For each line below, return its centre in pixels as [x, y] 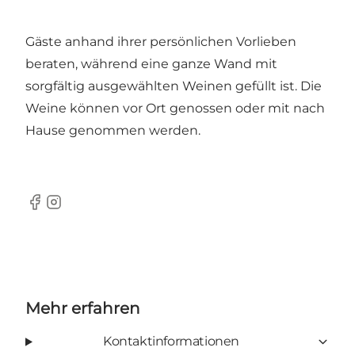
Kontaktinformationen [171, 342]
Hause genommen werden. [115, 131]
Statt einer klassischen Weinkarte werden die [170, 20]
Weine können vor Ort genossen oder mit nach [175, 109]
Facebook [56, 210]
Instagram [76, 210]
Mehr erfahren [83, 309]
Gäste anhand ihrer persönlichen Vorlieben [161, 42]
